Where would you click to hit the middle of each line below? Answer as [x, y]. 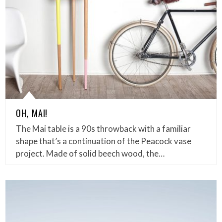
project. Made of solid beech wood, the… [90, 154]
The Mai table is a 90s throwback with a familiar [104, 129]
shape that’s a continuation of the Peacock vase [104, 141]
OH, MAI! [32, 113]
